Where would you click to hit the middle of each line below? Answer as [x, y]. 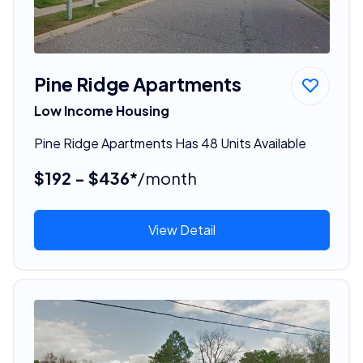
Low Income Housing [101, 110]
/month [167, 177]
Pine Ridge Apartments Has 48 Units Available [170, 143]
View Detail [181, 229]
